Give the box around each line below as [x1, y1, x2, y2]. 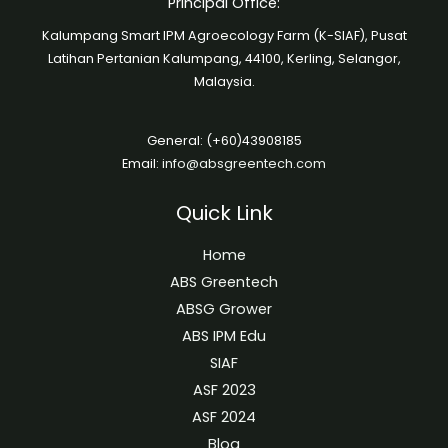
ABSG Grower [176, 298, 272, 319]
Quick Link [175, 198, 273, 227]
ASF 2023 [192, 379, 256, 400]
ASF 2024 [192, 406, 256, 427]
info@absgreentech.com [162, 154, 326, 172]
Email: [122, 154, 162, 172]
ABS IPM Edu [182, 325, 266, 346]
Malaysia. [193, 73, 255, 91]
